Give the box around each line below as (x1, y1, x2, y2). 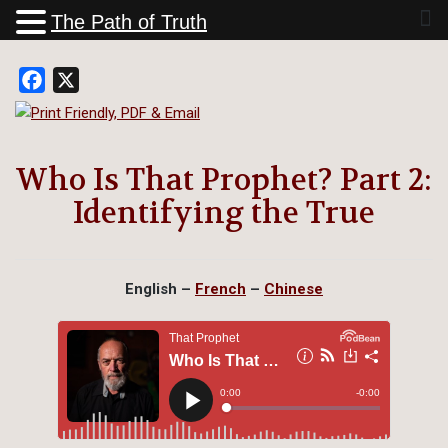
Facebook (45, 70, 114, 89)
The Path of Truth (51, 11, 207, 33)
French (195, 279, 246, 298)
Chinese (264, 279, 323, 298)
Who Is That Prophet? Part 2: (16, 160, 432, 200)
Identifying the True (73, 193, 375, 233)
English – (125, 279, 195, 298)
